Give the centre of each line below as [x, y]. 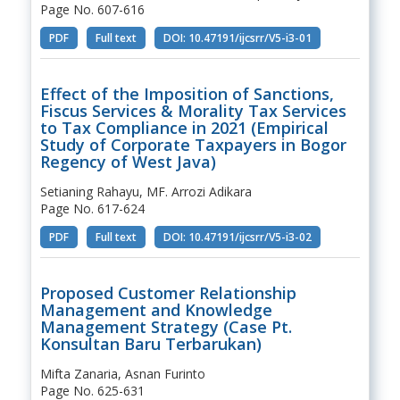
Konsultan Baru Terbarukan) [150, 343]
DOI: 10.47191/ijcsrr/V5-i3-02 [237, 237]
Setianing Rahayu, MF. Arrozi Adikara [146, 191]
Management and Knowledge [156, 309]
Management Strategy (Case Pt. [166, 326]
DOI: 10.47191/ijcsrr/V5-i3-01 [237, 37]
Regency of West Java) [128, 161]
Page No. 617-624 [92, 208]
